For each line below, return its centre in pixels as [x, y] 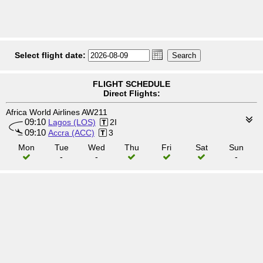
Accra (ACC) [71, 133]
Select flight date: [50, 55]
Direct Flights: [131, 93]
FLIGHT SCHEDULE [131, 84]
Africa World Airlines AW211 [57, 112]
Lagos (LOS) [72, 122]
